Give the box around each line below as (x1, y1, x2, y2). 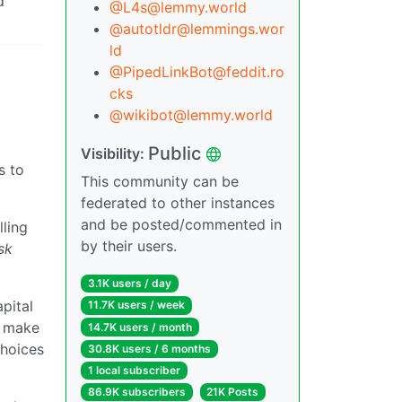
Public (148, 143, 201, 165)
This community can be (81, 172, 239, 191)
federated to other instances (81, 194, 275, 213)
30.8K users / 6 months (87, 341, 211, 355)
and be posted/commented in (81, 215, 282, 234)
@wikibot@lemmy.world (109, 106, 273, 125)
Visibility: (81, 144, 148, 163)
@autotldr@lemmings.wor (109, 20, 284, 39)
